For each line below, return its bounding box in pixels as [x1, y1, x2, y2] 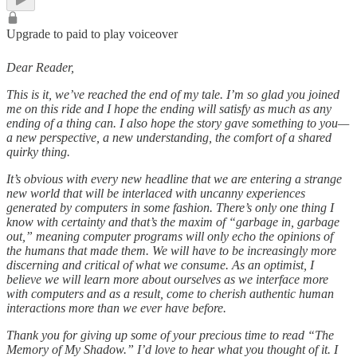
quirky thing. [6, 144, 70, 159]
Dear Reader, [6, 60, 74, 74]
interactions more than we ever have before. [6, 300, 226, 315]
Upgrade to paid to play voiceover [6, 26, 178, 41]
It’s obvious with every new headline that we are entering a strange [6, 171, 342, 186]
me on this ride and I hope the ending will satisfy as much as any [6, 101, 331, 116]
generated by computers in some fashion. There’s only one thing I [6, 200, 334, 214]
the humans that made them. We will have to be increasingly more [6, 243, 336, 257]
